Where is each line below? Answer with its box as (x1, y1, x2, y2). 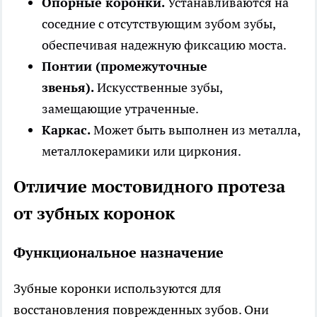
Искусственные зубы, (94, 79, 222, 96)
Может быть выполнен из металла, (91, 122, 300, 139)
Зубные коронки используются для (13, 280, 221, 297)
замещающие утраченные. (42, 100, 199, 117)
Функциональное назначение (13, 243, 224, 263)
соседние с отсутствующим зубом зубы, (42, 16, 275, 33)
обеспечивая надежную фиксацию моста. (42, 37, 287, 54)
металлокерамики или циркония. (42, 143, 241, 160)
